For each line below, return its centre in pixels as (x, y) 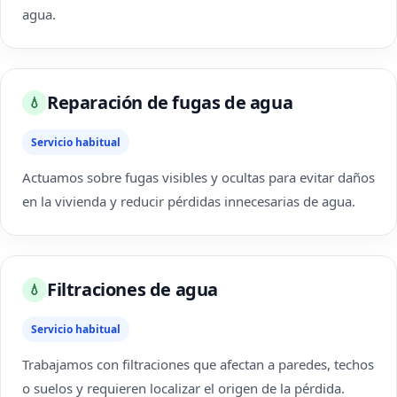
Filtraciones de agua (132, 289)
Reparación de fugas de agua (170, 102)
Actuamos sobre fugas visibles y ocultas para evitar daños (198, 177)
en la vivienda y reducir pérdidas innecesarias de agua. (189, 201)
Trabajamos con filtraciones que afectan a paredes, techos (198, 364)
